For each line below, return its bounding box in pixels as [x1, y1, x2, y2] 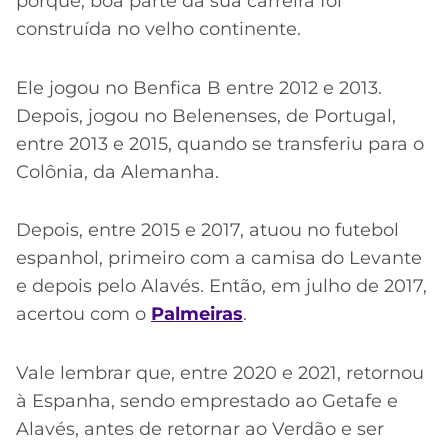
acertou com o [16, 303, 151, 326]
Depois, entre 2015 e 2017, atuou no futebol [16, 219, 399, 242]
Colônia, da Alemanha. [16, 160, 219, 183]
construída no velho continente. [16, 17, 301, 40]
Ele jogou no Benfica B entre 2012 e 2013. [16, 76, 382, 99]
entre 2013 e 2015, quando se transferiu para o [16, 132, 424, 155]
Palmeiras [151, 303, 243, 326]
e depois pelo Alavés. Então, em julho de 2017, [16, 275, 427, 298]
